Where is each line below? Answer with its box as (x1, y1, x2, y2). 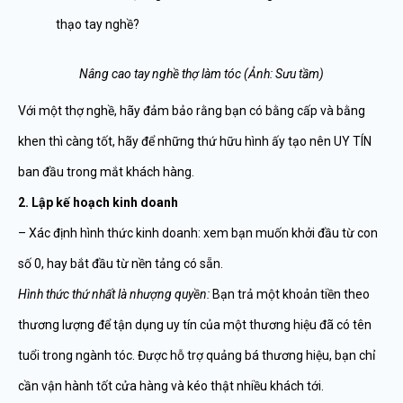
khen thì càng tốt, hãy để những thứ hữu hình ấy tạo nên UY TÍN (18, 134, 372, 148)
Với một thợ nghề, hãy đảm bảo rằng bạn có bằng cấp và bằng (18, 103, 365, 118)
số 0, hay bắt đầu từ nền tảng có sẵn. (18, 256, 223, 271)
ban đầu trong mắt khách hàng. (18, 165, 194, 179)
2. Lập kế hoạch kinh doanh (18, 195, 178, 210)
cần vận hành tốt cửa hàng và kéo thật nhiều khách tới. (18, 379, 324, 393)
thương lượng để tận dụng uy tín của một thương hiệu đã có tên (18, 318, 372, 332)
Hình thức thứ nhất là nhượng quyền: (18, 287, 210, 301)
